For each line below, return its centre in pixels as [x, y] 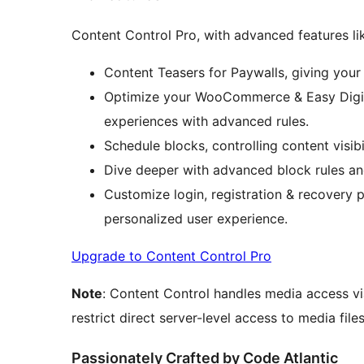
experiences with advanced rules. [206, 121]
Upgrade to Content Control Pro [171, 256]
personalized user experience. [196, 218]
